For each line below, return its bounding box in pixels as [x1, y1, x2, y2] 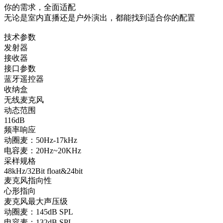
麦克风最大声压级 [4, 197, 68, 206]
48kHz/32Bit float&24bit [4, 167, 83, 175]
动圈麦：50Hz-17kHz [4, 136, 77, 144]
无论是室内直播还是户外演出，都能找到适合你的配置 [4, 13, 195, 22]
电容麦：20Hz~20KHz [4, 146, 81, 155]
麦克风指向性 [4, 176, 52, 185]
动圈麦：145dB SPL [4, 208, 73, 216]
